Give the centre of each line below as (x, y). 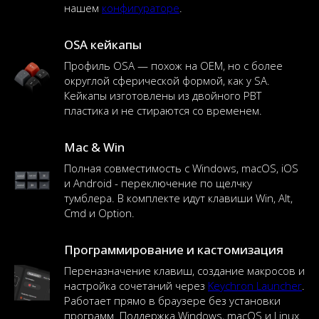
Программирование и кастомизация (174, 250)
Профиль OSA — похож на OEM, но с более (173, 66)
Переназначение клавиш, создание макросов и (184, 271)
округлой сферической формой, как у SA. (167, 80)
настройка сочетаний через (136, 286)
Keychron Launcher (255, 286)
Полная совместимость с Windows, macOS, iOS (181, 168)
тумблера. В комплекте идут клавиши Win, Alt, (178, 198)
